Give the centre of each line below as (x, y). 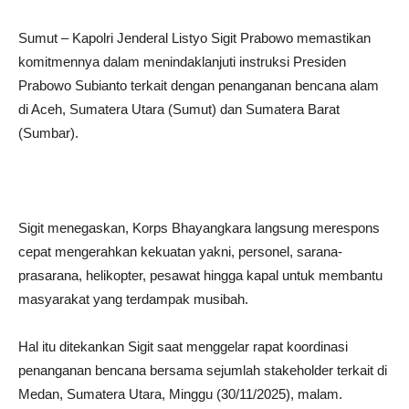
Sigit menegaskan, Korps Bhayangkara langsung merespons (199, 228)
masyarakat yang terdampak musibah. (133, 299)
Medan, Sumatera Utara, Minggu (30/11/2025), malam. (180, 394)
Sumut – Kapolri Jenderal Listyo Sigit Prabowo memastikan (194, 38)
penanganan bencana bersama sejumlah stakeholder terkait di (203, 370)
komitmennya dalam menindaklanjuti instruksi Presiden (182, 62)
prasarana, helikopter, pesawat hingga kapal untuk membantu (200, 275)
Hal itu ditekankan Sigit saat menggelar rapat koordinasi (183, 346)
